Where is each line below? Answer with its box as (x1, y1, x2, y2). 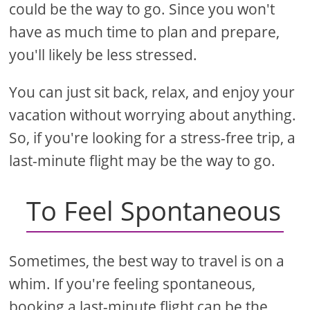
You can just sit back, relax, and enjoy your (9, 82, 295, 102)
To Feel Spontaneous (26, 192, 282, 229)
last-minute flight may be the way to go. (9, 151, 276, 171)
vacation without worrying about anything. (9, 105, 297, 125)
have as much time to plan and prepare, (9, 22, 280, 42)
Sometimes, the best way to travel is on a (9, 251, 285, 271)
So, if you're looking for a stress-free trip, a (9, 128, 296, 148)
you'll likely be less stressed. (9, 45, 198, 65)
